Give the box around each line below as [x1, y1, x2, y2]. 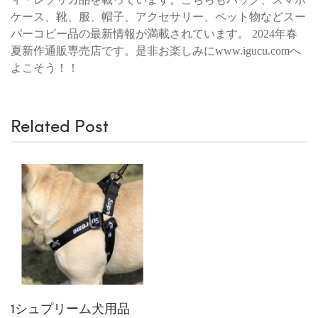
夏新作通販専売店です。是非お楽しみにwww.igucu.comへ [11, 44, 301, 57]
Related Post [11, 112, 109, 137]
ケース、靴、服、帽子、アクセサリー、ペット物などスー [11, 10, 306, 23]
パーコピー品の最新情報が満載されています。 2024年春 [11, 27, 297, 40]
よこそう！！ [11, 61, 79, 74]
